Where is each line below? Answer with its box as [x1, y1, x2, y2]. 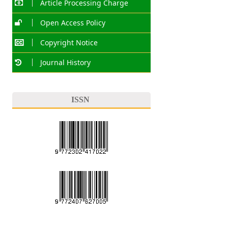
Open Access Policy [40, 18, 105, 28]
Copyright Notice [40, 38, 98, 48]
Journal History [40, 58, 91, 68]
